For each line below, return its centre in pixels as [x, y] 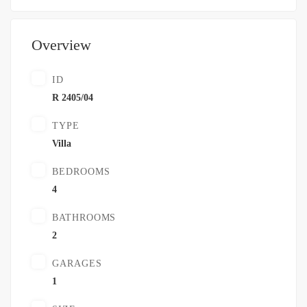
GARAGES [77, 264]
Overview [61, 45]
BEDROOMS [81, 172]
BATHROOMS [84, 218]
